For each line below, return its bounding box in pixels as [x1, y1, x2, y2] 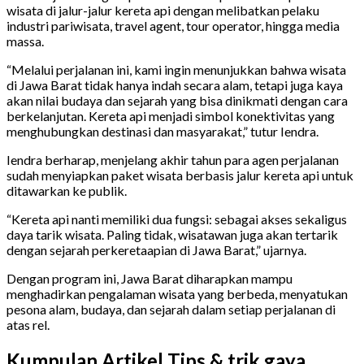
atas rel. [6, 316, 50, 332]
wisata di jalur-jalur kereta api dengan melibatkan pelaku [6, 2, 319, 18]
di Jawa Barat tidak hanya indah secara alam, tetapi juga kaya [6, 76, 343, 93]
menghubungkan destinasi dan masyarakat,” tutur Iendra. [6, 123, 318, 139]
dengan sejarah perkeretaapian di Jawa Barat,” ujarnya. [6, 241, 306, 258]
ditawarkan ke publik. [6, 182, 127, 198]
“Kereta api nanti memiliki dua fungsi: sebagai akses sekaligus [6, 210, 347, 227]
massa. [6, 32, 44, 49]
